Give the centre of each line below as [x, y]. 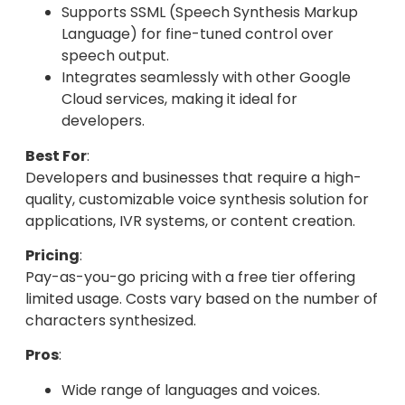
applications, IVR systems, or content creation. [190, 221]
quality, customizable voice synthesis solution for [197, 199]
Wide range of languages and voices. [191, 390]
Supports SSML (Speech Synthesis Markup [210, 13]
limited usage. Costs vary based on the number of [202, 298]
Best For [56, 155]
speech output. [115, 56]
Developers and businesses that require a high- [193, 177]
